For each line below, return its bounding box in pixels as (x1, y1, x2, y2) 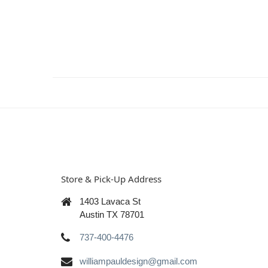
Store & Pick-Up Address (61, 172, 162, 185)
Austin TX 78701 (80, 209, 144, 220)
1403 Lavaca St (80, 196, 141, 206)
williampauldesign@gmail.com (80, 255, 197, 266)
